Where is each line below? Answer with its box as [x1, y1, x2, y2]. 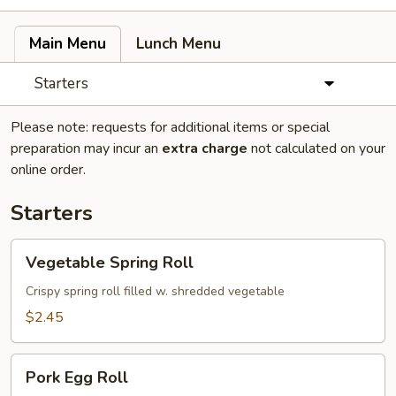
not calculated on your [247, 139, 385, 158]
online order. [11, 160, 86, 179]
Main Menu [29, 34, 106, 54]
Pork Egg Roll [26, 367, 128, 388]
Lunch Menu [136, 34, 221, 54]
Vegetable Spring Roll [26, 252, 194, 273]
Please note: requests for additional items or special [11, 118, 330, 137]
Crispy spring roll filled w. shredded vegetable [26, 283, 285, 300]
